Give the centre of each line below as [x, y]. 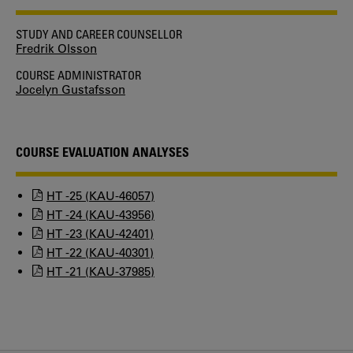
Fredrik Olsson [56, 48]
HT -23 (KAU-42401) [100, 234]
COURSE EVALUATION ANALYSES [102, 152]
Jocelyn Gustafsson [71, 89]
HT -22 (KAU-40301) [100, 253]
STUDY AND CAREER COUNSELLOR [99, 34]
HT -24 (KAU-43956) [100, 215]
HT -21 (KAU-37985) [100, 271]
